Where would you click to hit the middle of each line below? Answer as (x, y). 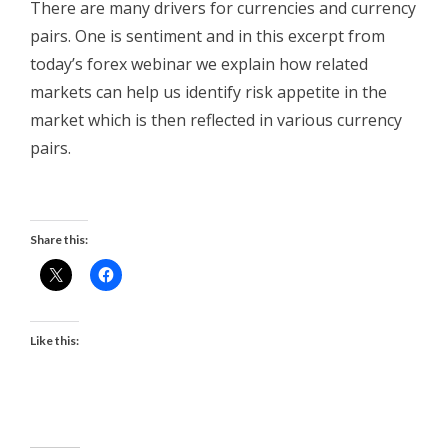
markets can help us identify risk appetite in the (208, 92)
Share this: (59, 239)
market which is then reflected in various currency (216, 120)
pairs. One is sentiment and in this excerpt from (207, 36)
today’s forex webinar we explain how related (199, 64)
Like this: (54, 340)
